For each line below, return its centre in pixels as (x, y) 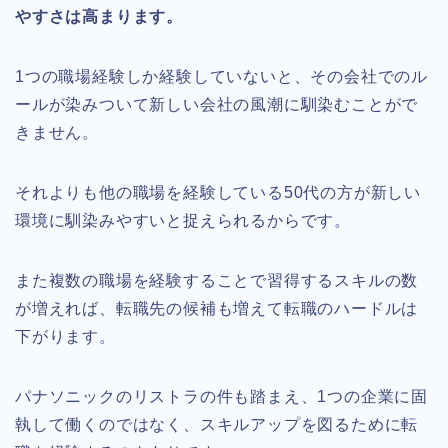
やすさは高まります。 (99, 16)
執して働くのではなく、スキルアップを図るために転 (217, 424)
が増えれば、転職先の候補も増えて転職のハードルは (217, 308)
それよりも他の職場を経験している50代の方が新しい (218, 192)
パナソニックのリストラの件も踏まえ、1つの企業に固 (221, 396)
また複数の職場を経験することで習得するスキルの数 (217, 280)
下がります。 (65, 336)
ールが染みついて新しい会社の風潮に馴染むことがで (217, 104)
